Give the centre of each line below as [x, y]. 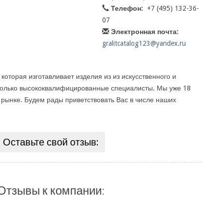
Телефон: [127, 8]
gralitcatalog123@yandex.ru [144, 43]
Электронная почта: [145, 32]
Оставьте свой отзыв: [51, 142]
